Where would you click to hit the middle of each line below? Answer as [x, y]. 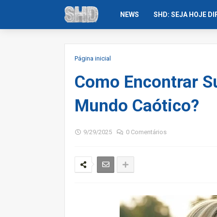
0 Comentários [146, 132]
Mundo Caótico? [137, 106]
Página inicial [93, 58]
